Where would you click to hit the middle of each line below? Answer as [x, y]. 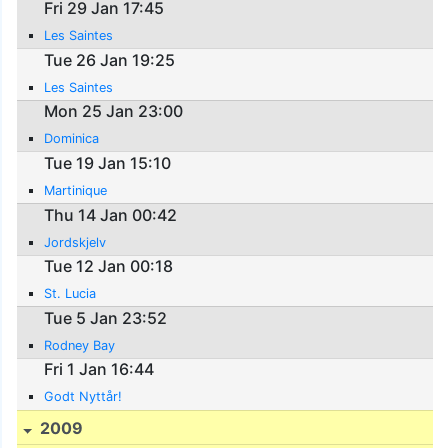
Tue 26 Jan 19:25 [110, 59]
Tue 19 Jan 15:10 [108, 163]
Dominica [72, 139]
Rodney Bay [80, 345]
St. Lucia [70, 294]
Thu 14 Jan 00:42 [111, 214]
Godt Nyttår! [83, 397]
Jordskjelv [75, 242]
